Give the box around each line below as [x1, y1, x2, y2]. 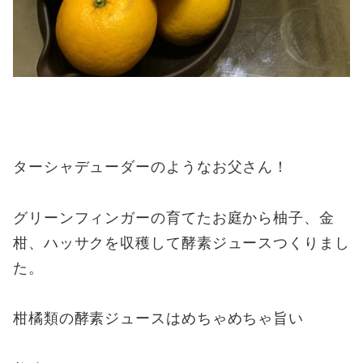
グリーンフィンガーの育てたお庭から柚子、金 [12, 207, 335, 227]
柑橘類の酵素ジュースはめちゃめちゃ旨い [12, 308, 305, 328]
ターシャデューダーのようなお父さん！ [12, 156, 289, 176]
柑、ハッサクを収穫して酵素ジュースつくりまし [12, 232, 350, 252]
